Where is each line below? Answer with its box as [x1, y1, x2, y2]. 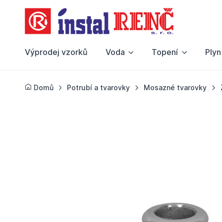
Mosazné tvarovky [144, 83, 207, 92]
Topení [152, 47, 178, 57]
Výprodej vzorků [24, 47, 88, 57]
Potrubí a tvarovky [67, 83, 130, 92]
